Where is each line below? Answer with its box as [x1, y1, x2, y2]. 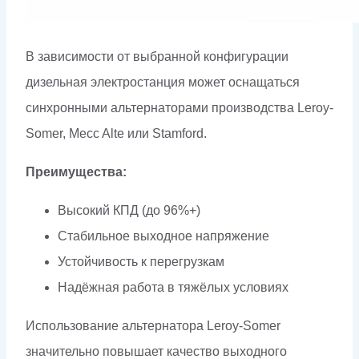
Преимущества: [26, 164, 127, 179]
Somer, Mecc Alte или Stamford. [26, 126, 207, 140]
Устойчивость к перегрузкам [58, 254, 224, 268]
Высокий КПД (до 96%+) [58, 203, 200, 217]
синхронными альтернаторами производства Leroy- [26, 100, 333, 115]
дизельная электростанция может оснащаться [26, 75, 300, 89]
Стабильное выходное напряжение [58, 228, 269, 243]
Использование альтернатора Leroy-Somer [26, 318, 280, 333]
